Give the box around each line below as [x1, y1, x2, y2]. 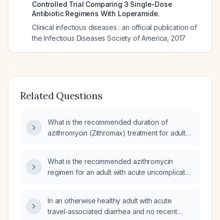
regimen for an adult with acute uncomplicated [48, 168, 194, 176]
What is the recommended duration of [48, 118, 168, 126]
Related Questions [20, 89, 103, 102]
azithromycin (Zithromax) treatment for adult [48, 129, 186, 137]
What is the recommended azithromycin [48, 157, 173, 165]
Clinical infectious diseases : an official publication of [32, 23, 197, 31]
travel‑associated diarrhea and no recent [48, 207, 177, 216]
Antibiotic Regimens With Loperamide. [32, 9, 160, 18]
